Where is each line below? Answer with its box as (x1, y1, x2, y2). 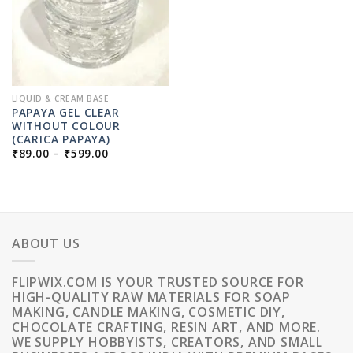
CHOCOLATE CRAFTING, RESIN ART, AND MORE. (12, 318, 321, 336)
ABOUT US (12, 235, 80, 253)
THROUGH (107, 175, 167, 191)
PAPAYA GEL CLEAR (11, 104, 120, 120)
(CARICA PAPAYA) (11, 131, 110, 147)
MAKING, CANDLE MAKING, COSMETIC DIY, (12, 303, 285, 321)
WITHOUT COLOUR (11, 117, 121, 133)
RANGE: (107, 154, 150, 170)
